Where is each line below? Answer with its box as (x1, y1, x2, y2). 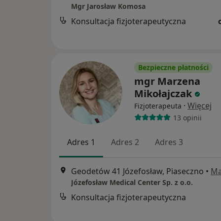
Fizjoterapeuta (134, 101, 182, 110)
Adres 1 (67, 137, 95, 147)
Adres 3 (155, 137, 183, 147)
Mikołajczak (134, 87, 192, 100)
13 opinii (173, 112, 202, 122)
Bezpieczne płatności (138, 63, 209, 72)
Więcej (187, 100, 212, 111)
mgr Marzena (134, 74, 200, 88)
